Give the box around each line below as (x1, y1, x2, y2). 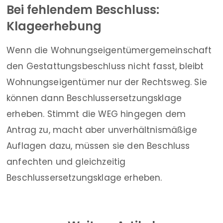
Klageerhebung (6, 18, 102, 35)
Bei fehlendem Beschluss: (6, 1, 159, 18)
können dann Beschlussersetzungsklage (6, 92, 182, 105)
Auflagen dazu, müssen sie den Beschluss (6, 140, 190, 152)
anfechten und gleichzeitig (6, 156, 126, 168)
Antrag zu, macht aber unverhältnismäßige (6, 124, 197, 136)
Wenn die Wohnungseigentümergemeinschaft (6, 44, 212, 57)
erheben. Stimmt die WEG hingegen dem (6, 108, 186, 120)
